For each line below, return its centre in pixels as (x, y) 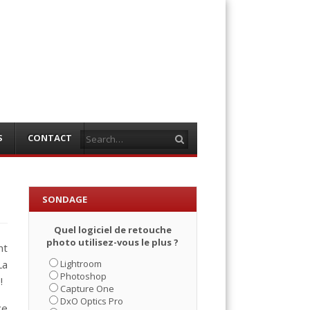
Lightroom (81, 263)
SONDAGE (65, 199)
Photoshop (84, 276)
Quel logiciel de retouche (112, 229)
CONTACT (49, 138)
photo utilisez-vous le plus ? (113, 242)
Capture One (88, 288)
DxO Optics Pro (92, 301)
